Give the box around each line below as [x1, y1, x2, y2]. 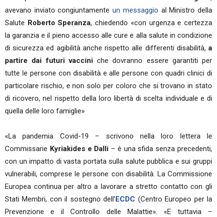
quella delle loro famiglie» [5, 107, 87, 115]
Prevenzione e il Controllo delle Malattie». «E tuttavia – [5, 207, 212, 216]
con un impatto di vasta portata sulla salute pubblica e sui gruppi [5, 157, 212, 166]
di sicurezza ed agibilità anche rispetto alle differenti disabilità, [5, 44, 208, 52]
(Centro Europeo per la [135, 195, 213, 203]
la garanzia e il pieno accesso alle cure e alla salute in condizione [5, 31, 212, 40]
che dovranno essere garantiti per [93, 56, 212, 65]
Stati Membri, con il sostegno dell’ [5, 195, 116, 203]
